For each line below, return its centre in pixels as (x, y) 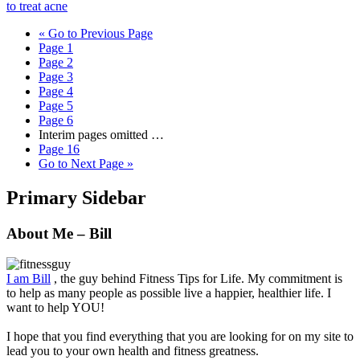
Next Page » (100, 163)
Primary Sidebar (76, 197)
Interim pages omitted (93, 134)
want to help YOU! (55, 308)
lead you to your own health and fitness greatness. (133, 351)
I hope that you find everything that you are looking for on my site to (180, 337)
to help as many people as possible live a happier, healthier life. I (169, 293)
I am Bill (29, 279)
